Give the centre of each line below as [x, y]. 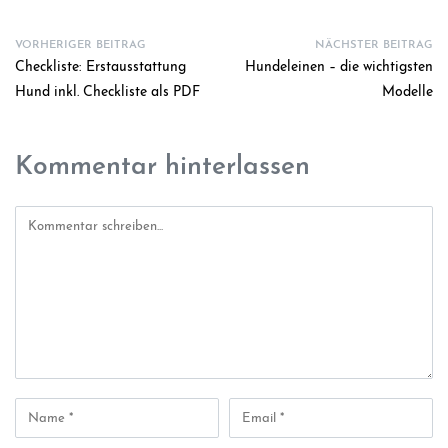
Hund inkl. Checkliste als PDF [107, 93]
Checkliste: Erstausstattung [100, 68]
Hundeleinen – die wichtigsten [339, 68]
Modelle [407, 93]
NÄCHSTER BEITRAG [374, 46]
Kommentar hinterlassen [162, 167]
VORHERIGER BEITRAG [80, 46]
